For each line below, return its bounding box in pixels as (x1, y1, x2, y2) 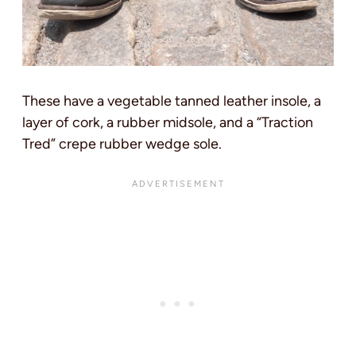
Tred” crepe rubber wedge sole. (22, 134, 225, 153)
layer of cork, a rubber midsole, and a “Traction (22, 113, 313, 131)
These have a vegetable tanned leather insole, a (22, 91, 321, 110)
